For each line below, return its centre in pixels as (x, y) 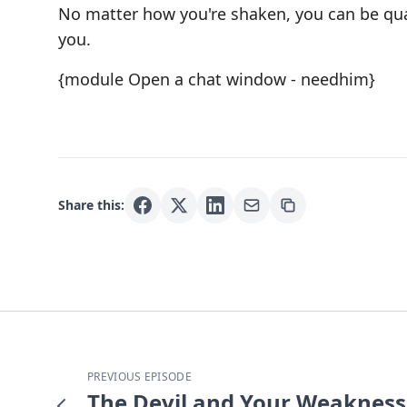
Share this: (91, 204)
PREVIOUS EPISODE (139, 376)
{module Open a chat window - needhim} (217, 79)
